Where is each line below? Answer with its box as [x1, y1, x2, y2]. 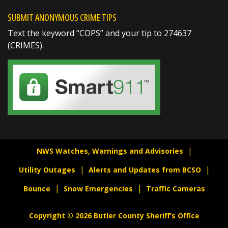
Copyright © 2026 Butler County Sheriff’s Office [28, 210, 199, 220]
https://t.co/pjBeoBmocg [105, 124, 199, 135]
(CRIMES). [8, 39, 44, 51]
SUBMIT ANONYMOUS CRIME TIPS [8, 11, 117, 23]
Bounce [23, 183, 50, 193]
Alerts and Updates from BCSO [89, 164, 201, 175]
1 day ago [91, 108, 117, 116]
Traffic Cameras [146, 183, 205, 193]
